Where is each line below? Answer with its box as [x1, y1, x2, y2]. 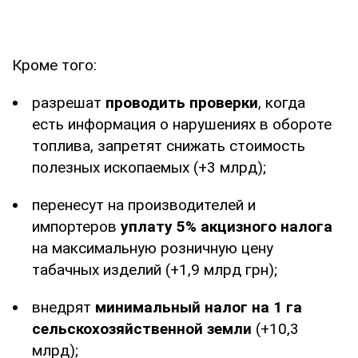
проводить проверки [105, 93, 258, 112]
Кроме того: [12, 55, 97, 74]
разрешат [32, 93, 105, 112]
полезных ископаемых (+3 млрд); [32, 157, 266, 177]
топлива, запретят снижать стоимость [32, 136, 305, 155]
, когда [258, 93, 305, 112]
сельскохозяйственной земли [32, 319, 256, 338]
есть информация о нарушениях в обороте [32, 114, 332, 133]
